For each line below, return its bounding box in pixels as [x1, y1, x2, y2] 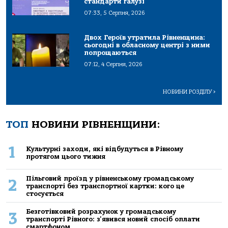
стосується [25, 189, 64, 197]
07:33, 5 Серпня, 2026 [84, 10, 146, 17]
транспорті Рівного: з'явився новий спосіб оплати [25, 215, 200, 223]
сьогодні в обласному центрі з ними [84, 41, 211, 49]
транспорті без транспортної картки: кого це [25, 182, 184, 190]
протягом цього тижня [25, 153, 105, 161]
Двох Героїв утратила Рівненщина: [84, 34, 206, 42]
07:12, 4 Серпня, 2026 [84, 61, 143, 68]
